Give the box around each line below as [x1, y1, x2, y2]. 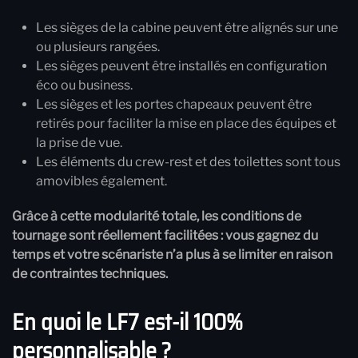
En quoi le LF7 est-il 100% [12, 304, 243, 340]
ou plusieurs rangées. [36, 39, 160, 55]
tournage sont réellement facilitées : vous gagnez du [12, 228, 318, 244]
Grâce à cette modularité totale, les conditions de [12, 209, 301, 225]
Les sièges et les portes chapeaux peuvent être [36, 97, 312, 113]
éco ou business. [36, 78, 133, 93]
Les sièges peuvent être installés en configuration [36, 58, 327, 74]
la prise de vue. [36, 135, 122, 151]
